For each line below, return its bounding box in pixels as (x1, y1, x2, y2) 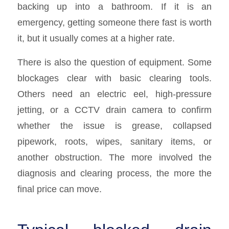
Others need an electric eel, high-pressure (17, 88, 212, 99)
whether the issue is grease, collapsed (17, 120, 212, 131)
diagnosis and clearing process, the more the (17, 167, 212, 178)
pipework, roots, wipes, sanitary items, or (17, 135, 212, 147)
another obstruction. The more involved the (17, 151, 212, 163)
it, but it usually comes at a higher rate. (17, 33, 175, 44)
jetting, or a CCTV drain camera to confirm (17, 104, 212, 115)
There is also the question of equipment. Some (17, 56, 212, 67)
